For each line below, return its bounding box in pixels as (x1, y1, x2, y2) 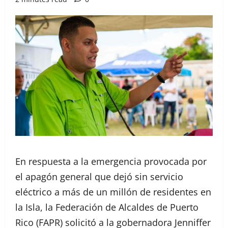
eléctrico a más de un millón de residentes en (15, 185, 211, 198)
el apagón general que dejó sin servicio (15, 170, 183, 183)
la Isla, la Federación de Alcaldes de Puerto (15, 201, 198, 213)
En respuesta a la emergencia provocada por (15, 155, 207, 167)
